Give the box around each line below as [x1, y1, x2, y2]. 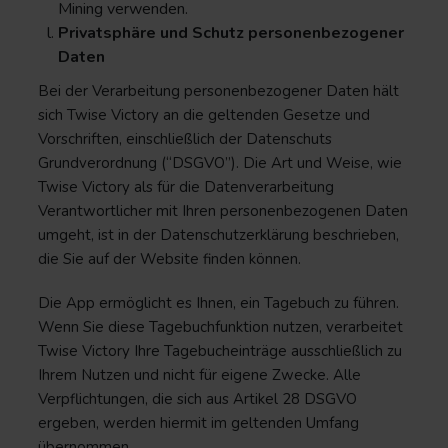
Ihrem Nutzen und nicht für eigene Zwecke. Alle [38, 365, 361, 385]
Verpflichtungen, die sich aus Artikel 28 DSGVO [38, 389, 357, 409]
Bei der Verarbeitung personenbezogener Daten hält [38, 81, 399, 101]
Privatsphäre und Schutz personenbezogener [58, 22, 404, 44]
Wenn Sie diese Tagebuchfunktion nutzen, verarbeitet [38, 317, 403, 337]
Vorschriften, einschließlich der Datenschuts [38, 129, 332, 149]
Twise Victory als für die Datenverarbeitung [38, 177, 334, 197]
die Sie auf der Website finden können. [38, 249, 301, 269]
